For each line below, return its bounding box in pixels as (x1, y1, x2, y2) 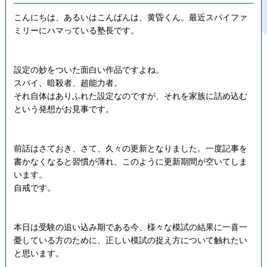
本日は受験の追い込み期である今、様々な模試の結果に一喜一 (13, 222, 247, 232)
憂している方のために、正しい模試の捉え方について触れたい (13, 235, 247, 245)
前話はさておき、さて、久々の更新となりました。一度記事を (13, 143, 247, 153)
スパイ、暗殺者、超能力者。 (13, 77, 122, 88)
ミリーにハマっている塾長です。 (13, 25, 139, 35)
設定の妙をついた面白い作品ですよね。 (13, 64, 164, 74)
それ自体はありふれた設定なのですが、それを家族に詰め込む (13, 91, 247, 101)
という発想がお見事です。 (13, 104, 114, 114)
